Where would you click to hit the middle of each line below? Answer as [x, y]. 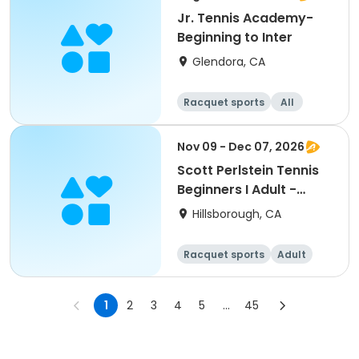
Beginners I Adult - [237, 190]
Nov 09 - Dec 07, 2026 [241, 147]
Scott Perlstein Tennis [248, 170]
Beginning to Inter [235, 37]
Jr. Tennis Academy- [245, 18]
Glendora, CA [229, 62]
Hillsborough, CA [237, 214]
